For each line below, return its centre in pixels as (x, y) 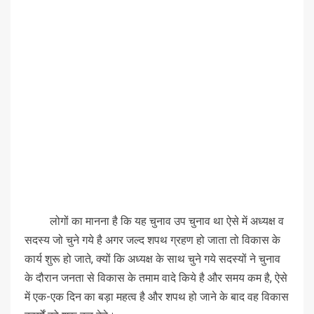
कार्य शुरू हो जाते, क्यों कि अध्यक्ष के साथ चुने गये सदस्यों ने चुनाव (152, 259)
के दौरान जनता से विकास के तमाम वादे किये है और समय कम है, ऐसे (156, 278)
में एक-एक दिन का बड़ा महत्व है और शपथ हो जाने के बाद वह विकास (157, 296)
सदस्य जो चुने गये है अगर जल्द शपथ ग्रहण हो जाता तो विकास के (152, 240)
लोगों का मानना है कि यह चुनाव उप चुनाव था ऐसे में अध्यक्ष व (154, 221)
